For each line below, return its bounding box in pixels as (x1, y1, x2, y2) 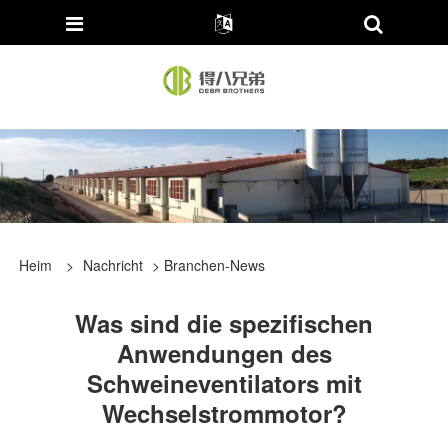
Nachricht (82, 255, 143, 276)
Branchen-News (163, 255, 265, 276)
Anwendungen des (116, 336, 332, 371)
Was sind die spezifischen (75, 306, 373, 341)
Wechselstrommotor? (101, 396, 347, 431)
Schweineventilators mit (86, 366, 362, 401)
